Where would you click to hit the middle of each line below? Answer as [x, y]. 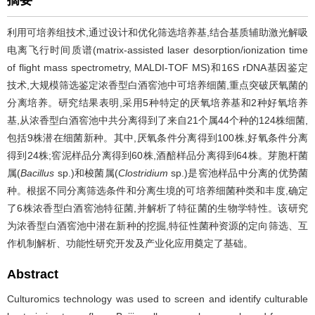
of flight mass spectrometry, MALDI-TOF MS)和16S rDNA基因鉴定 [157, 67]
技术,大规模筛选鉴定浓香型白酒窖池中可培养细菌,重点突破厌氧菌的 [157, 85]
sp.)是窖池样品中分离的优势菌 [238, 173]
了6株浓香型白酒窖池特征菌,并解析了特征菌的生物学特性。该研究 [157, 208]
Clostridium [143, 173]
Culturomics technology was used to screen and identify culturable [157, 299]
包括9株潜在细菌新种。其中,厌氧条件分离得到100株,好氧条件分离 [157, 138]
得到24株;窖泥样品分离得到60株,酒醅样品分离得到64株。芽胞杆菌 [157, 155]
